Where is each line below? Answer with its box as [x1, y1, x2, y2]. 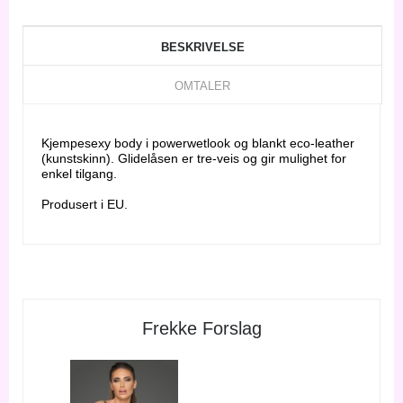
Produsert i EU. [41, 196, 128, 211]
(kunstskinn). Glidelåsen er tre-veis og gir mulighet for [41, 150, 346, 166]
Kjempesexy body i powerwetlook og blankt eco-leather [41, 135, 354, 150]
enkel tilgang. [41, 166, 117, 181]
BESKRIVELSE [160, 40, 245, 54]
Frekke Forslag [141, 318, 262, 338]
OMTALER [175, 78, 230, 93]
